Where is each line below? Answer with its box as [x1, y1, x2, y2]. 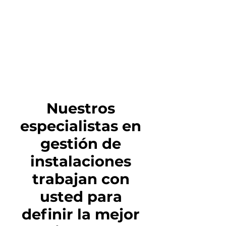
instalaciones [30, 152, 131, 170]
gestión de [40, 134, 121, 152]
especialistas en [20, 117, 141, 135]
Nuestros [46, 99, 115, 117]
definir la [22, 205, 95, 223]
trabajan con [32, 169, 130, 188]
